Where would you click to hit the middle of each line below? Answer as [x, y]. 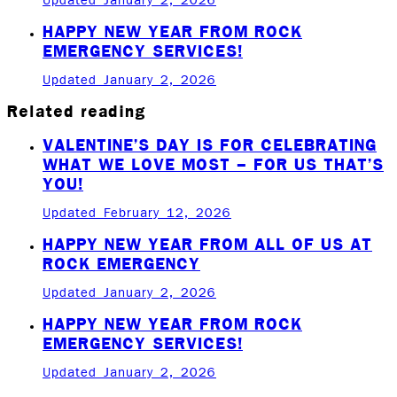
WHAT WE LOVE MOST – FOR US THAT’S [213, 163]
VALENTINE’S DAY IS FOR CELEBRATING [210, 144]
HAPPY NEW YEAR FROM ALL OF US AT [207, 243]
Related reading [77, 110]
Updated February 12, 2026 [137, 213]
